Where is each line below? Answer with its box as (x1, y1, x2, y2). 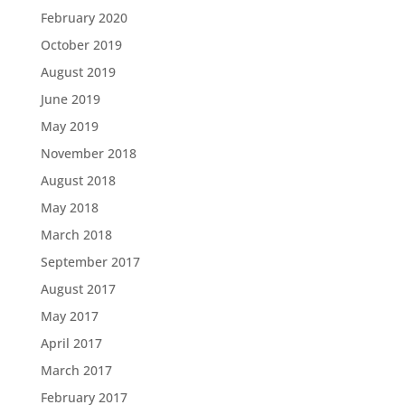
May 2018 (40, 199, 99, 216)
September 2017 (40, 253, 140, 270)
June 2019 (40, 90, 100, 108)
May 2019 (40, 118, 99, 135)
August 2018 (40, 172, 116, 189)
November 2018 (40, 145, 137, 162)
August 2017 (40, 280, 116, 297)
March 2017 (40, 362, 112, 379)
